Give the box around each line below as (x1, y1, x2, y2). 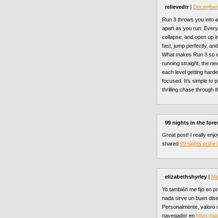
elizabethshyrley (165, 173, 207, 180)
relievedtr (165, 4, 189, 10)
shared (162, 141, 180, 147)
